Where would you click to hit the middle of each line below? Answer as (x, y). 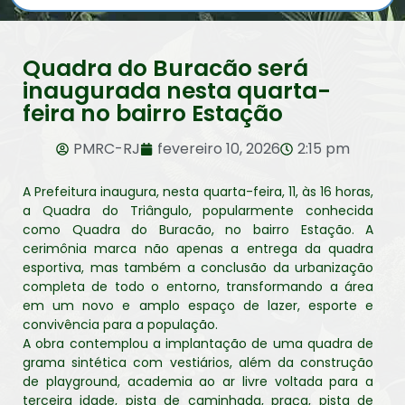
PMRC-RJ (106, 149)
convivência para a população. (120, 325)
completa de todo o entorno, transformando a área (198, 287)
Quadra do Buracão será (165, 68)
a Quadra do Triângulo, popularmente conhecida (198, 211)
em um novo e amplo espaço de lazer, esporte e (198, 306)
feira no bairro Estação (153, 113)
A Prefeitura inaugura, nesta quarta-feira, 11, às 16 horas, (198, 192)
